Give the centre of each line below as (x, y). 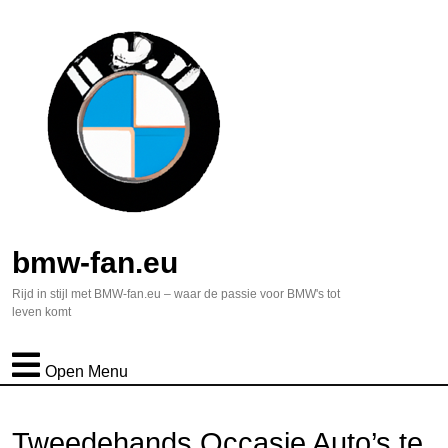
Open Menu (86, 371)
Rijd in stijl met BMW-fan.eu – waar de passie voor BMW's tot (176, 294)
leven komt (41, 312)
